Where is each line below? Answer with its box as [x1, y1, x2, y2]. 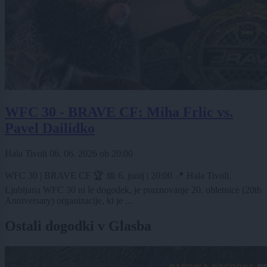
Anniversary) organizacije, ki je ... [5, 195, 132, 206]
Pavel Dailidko [5, 120, 95, 136]
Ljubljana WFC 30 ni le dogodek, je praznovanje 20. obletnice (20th [5, 184, 262, 195]
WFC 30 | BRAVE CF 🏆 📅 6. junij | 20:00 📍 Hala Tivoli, [5, 170, 231, 181]
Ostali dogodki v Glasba [5, 218, 151, 234]
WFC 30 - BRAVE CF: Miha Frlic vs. [5, 104, 233, 120]
